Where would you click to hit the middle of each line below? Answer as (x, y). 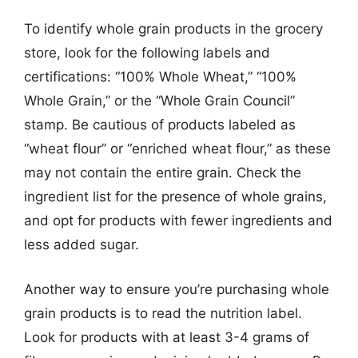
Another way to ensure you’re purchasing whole (177, 289)
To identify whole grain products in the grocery (173, 29)
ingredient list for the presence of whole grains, (175, 197)
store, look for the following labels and (147, 53)
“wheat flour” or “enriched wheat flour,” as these (177, 149)
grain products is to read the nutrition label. (163, 313)
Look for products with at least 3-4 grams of (167, 337)
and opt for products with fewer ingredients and (178, 221)
